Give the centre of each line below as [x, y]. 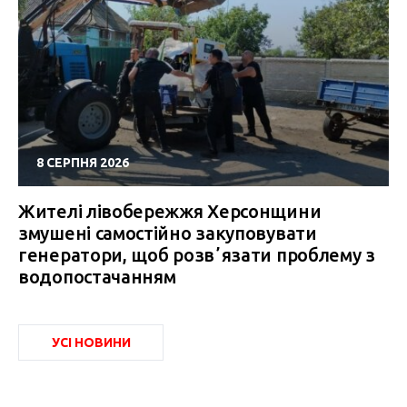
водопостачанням [97, 277]
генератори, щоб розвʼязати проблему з [197, 255]
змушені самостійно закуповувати [168, 233]
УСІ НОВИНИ [91, 343]
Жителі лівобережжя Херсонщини [170, 212]
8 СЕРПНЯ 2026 [83, 163]
